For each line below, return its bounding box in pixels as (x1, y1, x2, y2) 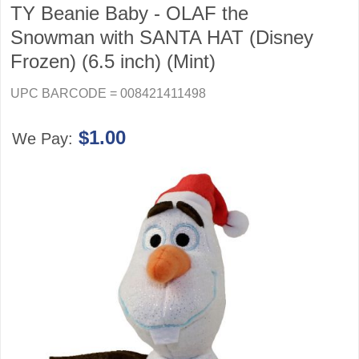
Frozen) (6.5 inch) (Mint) (10, 50, 216, 72)
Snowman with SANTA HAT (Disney (10, 26, 313, 48)
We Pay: (11, 130, 78, 147)
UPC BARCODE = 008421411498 (10, 87, 206, 100)
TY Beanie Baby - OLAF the (10, 2, 248, 24)
